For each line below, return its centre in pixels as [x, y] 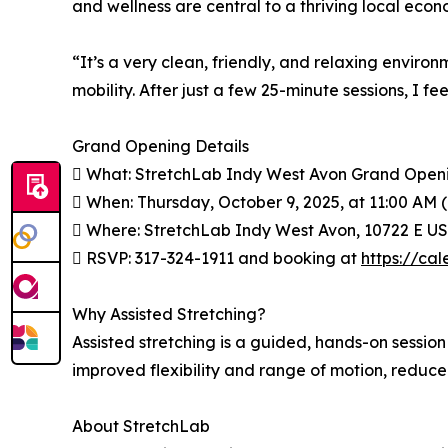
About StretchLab [141, 426]
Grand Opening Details [160, 146]
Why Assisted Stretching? [169, 314]
